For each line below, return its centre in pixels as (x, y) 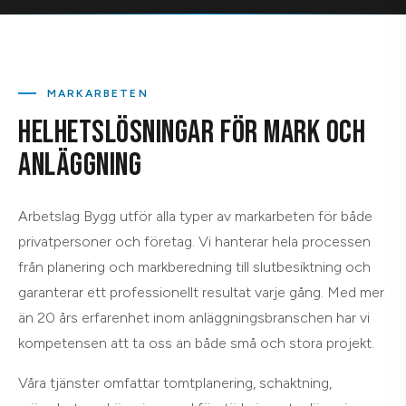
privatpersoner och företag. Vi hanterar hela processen (194, 242)
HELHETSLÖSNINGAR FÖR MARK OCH (192, 133)
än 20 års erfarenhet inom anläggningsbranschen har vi (194, 318)
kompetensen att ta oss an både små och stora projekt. (196, 343)
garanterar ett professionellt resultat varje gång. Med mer (201, 292)
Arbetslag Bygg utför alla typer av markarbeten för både (195, 216)
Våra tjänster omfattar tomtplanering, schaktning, (175, 383)
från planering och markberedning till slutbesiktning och (194, 267)
